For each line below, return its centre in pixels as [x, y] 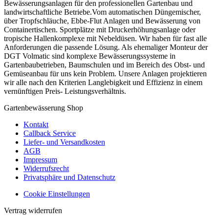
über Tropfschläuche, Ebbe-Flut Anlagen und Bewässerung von [102, 21]
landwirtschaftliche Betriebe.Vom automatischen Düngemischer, [102, 12]
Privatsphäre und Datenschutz [69, 177]
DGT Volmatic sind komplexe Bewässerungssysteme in [90, 56]
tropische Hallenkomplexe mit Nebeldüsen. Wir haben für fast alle [105, 38]
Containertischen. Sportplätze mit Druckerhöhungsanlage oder [100, 29]
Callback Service [50, 133]
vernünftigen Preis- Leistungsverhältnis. [65, 91]
